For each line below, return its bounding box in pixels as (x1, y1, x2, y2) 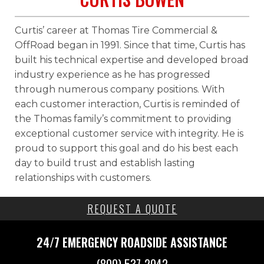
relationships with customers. (15, 172, 151, 184)
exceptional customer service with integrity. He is (15, 128, 243, 140)
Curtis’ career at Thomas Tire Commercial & (15, 25, 217, 37)
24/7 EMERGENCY (37, 233, 118, 252)
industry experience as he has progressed (15, 69, 210, 81)
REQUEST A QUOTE (87, 201, 177, 217)
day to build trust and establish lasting (15, 157, 195, 169)
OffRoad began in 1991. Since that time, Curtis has (15, 39, 245, 51)
